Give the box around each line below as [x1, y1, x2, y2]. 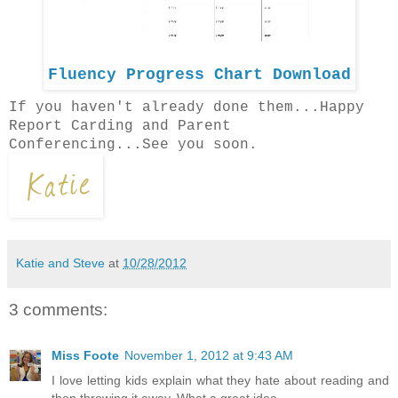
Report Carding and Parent [9, 117, 231, 134]
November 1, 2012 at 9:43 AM [124, 348, 293, 363]
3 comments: [9, 299, 107, 319]
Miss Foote [52, 348, 119, 363]
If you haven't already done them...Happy [9, 99, 364, 115]
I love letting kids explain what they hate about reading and [52, 373, 389, 388]
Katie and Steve [16, 255, 105, 270]
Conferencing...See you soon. [9, 136, 258, 153]
